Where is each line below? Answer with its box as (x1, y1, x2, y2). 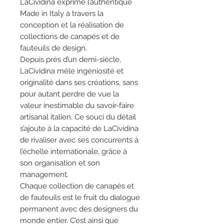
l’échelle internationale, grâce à (20, 147, 127, 156)
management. (20, 170, 68, 179)
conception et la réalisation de (20, 20, 124, 29)
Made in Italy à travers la (20, 9, 103, 18)
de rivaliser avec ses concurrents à (20, 135, 138, 144)
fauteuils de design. (20, 43, 87, 52)
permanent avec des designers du (20, 204, 138, 213)
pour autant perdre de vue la (20, 89, 119, 98)
